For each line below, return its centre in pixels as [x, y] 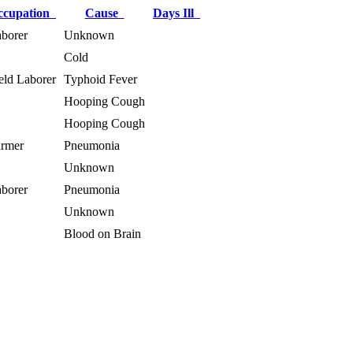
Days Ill [176, 13]
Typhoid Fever [100, 79]
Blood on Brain [102, 233]
